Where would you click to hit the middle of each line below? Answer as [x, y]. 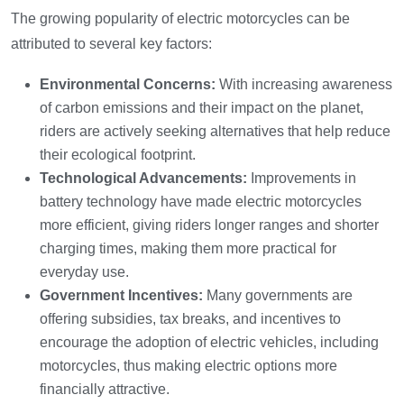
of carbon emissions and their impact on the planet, [202, 108]
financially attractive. [105, 390]
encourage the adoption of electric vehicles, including [209, 343]
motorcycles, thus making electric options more [188, 366]
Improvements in [302, 179]
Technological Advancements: [143, 179]
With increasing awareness [304, 85]
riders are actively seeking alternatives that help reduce [215, 132]
